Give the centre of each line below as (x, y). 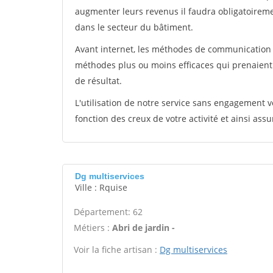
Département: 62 (108, 212)
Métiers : (93, 228)
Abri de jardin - (144, 228)
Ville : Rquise (101, 187)
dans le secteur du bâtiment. (134, 27)
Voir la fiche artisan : (117, 250)
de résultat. (98, 81)
